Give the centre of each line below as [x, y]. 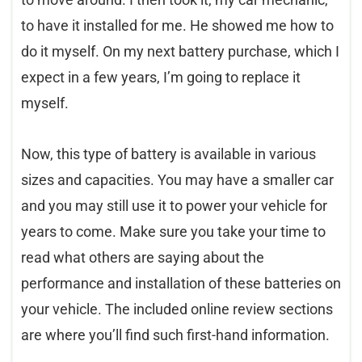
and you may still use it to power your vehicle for [174, 206]
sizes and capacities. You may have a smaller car [177, 180]
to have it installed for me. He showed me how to [177, 26]
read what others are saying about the [143, 258]
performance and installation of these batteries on [181, 284]
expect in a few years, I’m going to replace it [161, 78]
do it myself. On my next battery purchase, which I [180, 52]
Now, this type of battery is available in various [168, 154]
